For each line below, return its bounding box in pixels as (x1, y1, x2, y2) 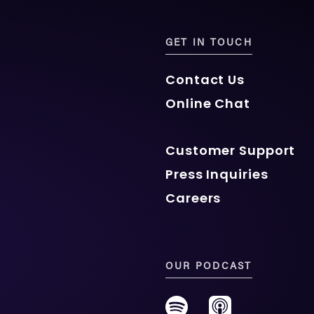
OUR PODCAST (165, 261, 252, 272)
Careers (165, 189, 221, 207)
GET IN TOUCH (165, 39, 252, 48)
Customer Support (165, 141, 296, 159)
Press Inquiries (165, 165, 268, 183)
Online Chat (165, 94, 250, 112)
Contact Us (165, 70, 245, 88)
